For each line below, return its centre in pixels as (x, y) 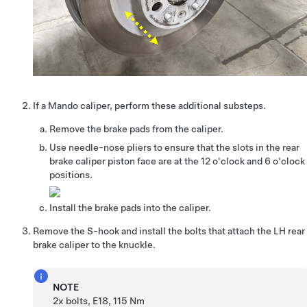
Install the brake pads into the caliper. (130, 207)
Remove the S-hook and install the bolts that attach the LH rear (169, 231)
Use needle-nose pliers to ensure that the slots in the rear (174, 147)
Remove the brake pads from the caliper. (136, 128)
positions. (71, 174)
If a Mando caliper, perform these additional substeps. (149, 105)
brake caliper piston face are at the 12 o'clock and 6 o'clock (177, 161)
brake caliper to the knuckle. (94, 244)
